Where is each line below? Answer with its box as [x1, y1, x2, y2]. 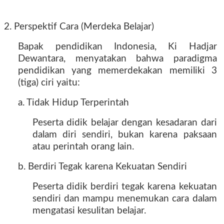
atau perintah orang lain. [32, 142, 134, 151]
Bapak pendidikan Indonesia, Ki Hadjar [18, 42, 217, 51]
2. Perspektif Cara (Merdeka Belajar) [4, 22, 154, 31]
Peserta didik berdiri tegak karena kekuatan [32, 182, 217, 191]
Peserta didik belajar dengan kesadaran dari [32, 118, 217, 127]
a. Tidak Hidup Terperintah [18, 98, 129, 107]
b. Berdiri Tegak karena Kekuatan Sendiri [18, 162, 187, 171]
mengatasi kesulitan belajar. [32, 206, 146, 215]
